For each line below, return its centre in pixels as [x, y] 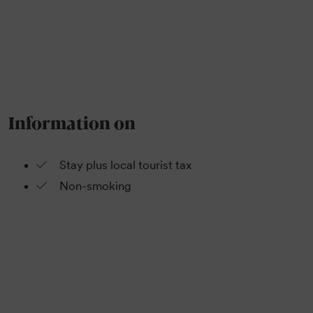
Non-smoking [95, 186]
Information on [72, 122]
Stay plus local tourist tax [125, 165]
